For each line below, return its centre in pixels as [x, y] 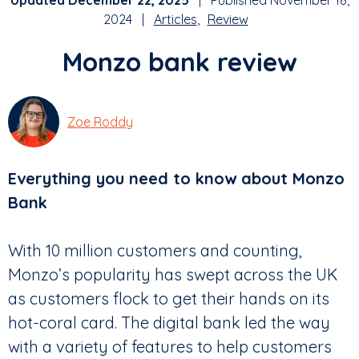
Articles [175, 20]
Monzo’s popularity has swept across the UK [173, 274]
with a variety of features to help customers [170, 346]
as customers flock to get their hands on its [169, 298]
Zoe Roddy [100, 121]
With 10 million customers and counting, [155, 250]
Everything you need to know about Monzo [176, 178]
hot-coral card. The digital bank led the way [169, 322]
